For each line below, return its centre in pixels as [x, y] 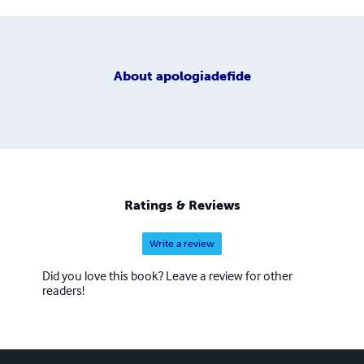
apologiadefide [203, 76]
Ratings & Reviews [182, 206]
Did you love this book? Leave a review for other [167, 276]
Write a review [182, 244]
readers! [63, 290]
